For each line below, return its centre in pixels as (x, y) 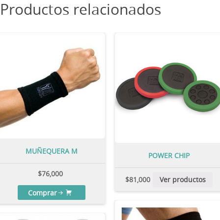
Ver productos (182, 179)
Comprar (42, 192)
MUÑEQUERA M (51, 151)
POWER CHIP (169, 155)
